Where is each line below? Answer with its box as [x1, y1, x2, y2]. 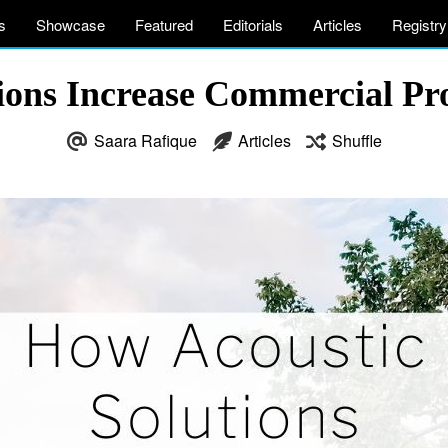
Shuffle [331, 129, 382, 152]
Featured [135, 14, 193, 35]
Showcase [36, 14, 105, 35]
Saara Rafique [93, 129, 197, 152]
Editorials [223, 14, 283, 35]
